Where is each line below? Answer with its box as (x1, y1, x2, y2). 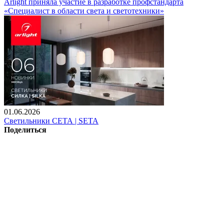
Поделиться (4, 125, 46, 134)
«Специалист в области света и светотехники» (4, 6, 164, 15)
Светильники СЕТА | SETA (4, 116, 98, 125)
